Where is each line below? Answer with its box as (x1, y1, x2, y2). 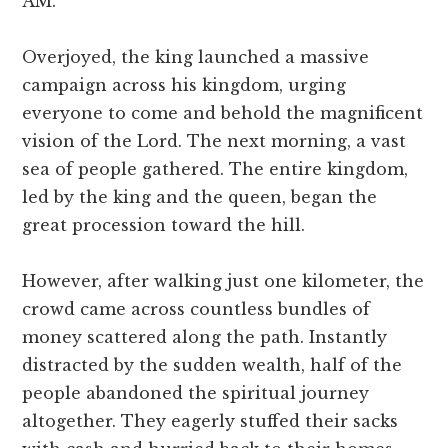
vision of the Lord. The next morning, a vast (22, 131, 407, 152)
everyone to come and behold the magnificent (22, 103, 424, 124)
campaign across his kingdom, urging (22, 75, 347, 96)
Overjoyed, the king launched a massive (22, 47, 370, 68)
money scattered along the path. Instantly (22, 327, 388, 348)
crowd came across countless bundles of (22, 299, 371, 320)
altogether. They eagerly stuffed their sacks (22, 411, 399, 432)
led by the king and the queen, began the (22, 187, 378, 208)
